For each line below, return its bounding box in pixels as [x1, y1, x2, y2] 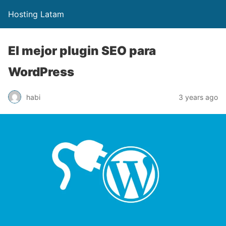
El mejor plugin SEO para [8, 43, 156, 58]
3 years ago [179, 92, 218, 101]
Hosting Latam [8, 9, 64, 19]
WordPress [8, 65, 74, 79]
